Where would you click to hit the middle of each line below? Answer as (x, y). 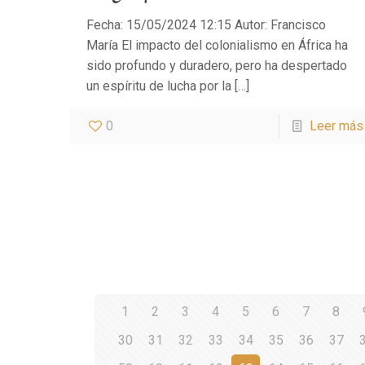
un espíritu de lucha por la (159, 86)
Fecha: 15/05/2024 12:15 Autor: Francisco (207, 25)
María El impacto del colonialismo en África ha (218, 46)
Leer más (336, 126)
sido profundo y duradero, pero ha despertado (217, 66)
